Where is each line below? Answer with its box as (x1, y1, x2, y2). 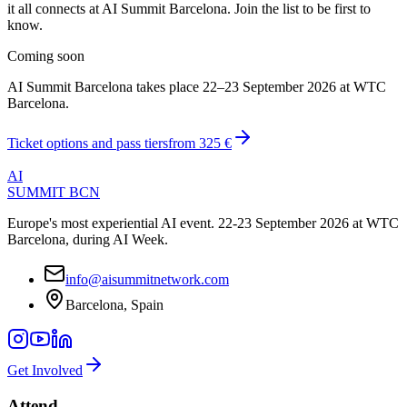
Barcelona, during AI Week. (7, 231, 168, 247)
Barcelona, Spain (65, 296, 164, 313)
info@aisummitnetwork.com (65, 271, 229, 287)
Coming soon (7, 47, 84, 64)
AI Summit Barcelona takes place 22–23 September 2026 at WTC (7, 78, 386, 94)
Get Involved (7, 362, 83, 378)
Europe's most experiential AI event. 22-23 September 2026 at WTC (7, 214, 399, 231)
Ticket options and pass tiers (7, 134, 168, 151)
